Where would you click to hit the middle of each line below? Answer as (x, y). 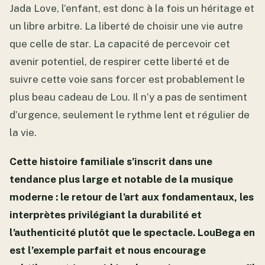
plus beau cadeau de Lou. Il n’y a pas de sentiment (128, 97)
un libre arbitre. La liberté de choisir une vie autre (126, 26)
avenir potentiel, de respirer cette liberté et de (119, 61)
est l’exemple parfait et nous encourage (108, 250)
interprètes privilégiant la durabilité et (106, 214)
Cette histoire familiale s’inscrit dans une (111, 161)
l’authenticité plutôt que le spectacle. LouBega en (132, 232)
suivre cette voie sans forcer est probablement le (127, 79)
